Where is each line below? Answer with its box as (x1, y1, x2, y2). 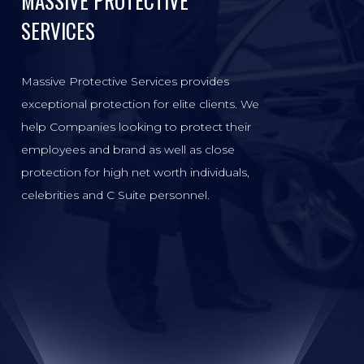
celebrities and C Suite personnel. (21, 188, 210, 202)
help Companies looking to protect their (21, 119, 251, 134)
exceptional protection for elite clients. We (21, 97, 259, 111)
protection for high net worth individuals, (21, 165, 249, 180)
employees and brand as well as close (21, 142, 235, 157)
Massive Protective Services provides (21, 74, 229, 89)
